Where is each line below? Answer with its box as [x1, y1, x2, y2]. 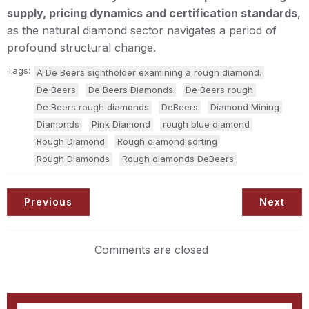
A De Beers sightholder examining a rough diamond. [37, 66, 261, 78]
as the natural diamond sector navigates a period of [7, 23, 277, 37]
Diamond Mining [210, 101, 279, 112]
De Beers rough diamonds [37, 101, 149, 112]
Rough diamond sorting [117, 135, 217, 147]
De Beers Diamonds [88, 83, 173, 95]
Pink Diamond [92, 118, 150, 130]
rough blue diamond [163, 118, 250, 130]
